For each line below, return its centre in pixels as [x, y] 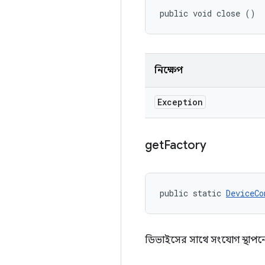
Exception [180, 102]
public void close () [208, 13]
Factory [187, 145]
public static [193, 193]
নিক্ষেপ [169, 70]
